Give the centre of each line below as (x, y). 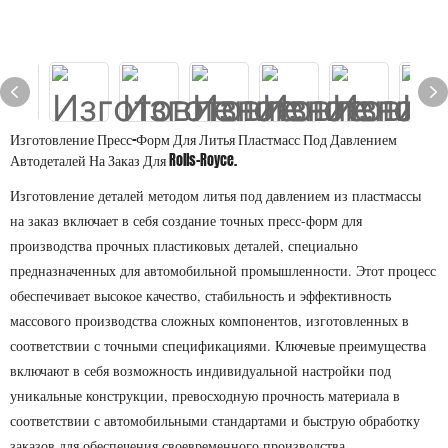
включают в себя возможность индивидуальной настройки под (200, 370)
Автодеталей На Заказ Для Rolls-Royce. (123, 160)
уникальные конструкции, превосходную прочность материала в (205, 395)
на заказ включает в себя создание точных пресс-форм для (186, 220)
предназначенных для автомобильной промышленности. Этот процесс (223, 270)
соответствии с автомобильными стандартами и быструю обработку (215, 420)
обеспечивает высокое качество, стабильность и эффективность (200, 295)
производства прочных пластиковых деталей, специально (184, 245)
